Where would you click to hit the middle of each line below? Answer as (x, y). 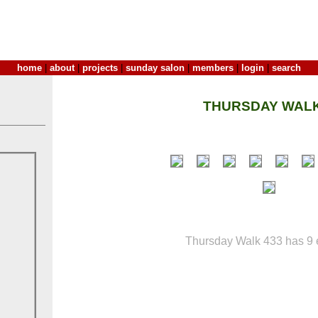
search (286, 68)
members (213, 68)
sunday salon (155, 68)
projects (100, 68)
